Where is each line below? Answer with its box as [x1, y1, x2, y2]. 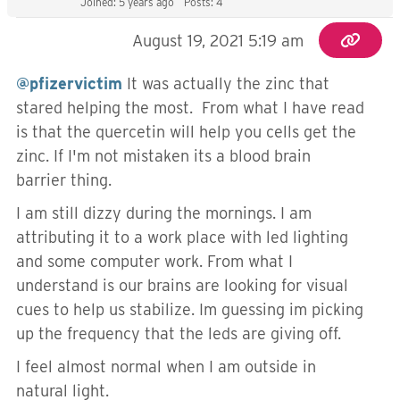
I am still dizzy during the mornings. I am [16, 204, 312, 222]
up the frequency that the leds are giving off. [16, 324, 346, 343]
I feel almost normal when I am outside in [16, 357, 316, 376]
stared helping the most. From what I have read [16, 98, 364, 117]
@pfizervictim [16, 74, 122, 93]
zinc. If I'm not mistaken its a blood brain [16, 146, 311, 165]
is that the [16, 122, 96, 141]
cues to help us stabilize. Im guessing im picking [16, 300, 363, 319]
